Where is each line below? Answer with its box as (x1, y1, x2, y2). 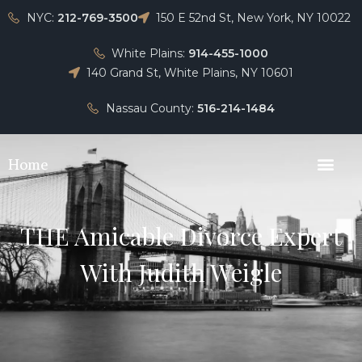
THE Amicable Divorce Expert (20, 220, 342, 252)
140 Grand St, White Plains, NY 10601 (86, 65, 294, 80)
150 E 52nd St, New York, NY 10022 (156, 11, 351, 25)
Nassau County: (105, 101, 197, 116)
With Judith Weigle (80, 256, 282, 288)
